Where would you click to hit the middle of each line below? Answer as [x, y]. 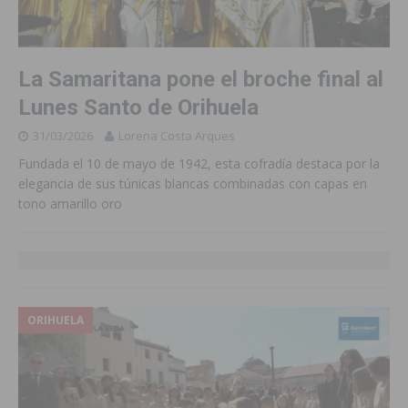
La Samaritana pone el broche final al [201, 79]
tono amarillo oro [70, 203]
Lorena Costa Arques [177, 135]
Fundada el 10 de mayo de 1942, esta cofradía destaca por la [199, 163]
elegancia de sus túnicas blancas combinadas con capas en [193, 183]
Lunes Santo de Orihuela [138, 107]
